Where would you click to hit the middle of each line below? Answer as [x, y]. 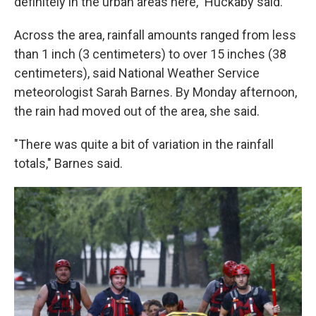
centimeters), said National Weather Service [137, 73]
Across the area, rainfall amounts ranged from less [155, 35]
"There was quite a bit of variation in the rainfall [144, 144]
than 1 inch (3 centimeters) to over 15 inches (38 [150, 54]
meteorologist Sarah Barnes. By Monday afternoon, [156, 92]
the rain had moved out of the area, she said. [137, 111]
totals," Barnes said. [68, 163]
